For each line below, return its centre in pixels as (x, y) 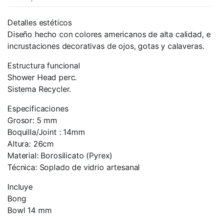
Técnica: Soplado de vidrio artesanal (74, 167)
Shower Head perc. (42, 77)
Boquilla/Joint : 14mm (46, 132)
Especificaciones (38, 108)
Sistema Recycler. (39, 89)
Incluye (20, 186)
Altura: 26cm (31, 143)
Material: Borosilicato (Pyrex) (60, 155)
